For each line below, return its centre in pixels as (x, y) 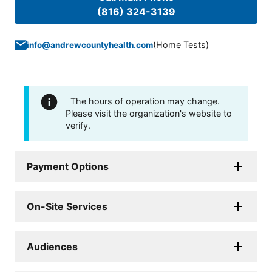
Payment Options (68, 167)
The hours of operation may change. (145, 101)
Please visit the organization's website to (149, 114)
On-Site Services (67, 207)
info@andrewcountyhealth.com (90, 45)
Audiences (52, 247)
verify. (78, 126)
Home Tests (181, 45)
